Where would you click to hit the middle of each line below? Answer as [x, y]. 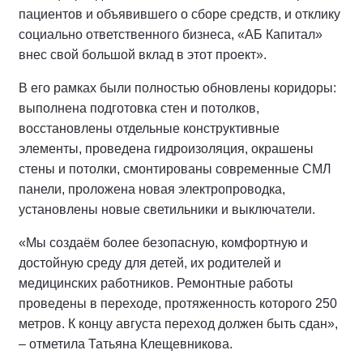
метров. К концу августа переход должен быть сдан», [178, 324]
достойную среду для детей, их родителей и [150, 263]
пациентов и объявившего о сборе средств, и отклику [179, 15]
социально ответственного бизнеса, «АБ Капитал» [171, 35]
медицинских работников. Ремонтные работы [156, 284]
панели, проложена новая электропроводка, [152, 190]
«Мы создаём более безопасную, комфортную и [163, 243]
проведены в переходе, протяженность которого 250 [178, 304]
